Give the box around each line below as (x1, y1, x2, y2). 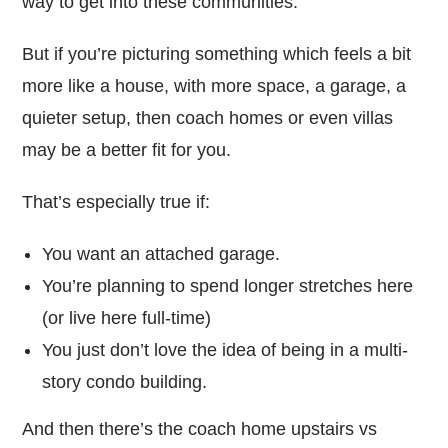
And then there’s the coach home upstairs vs (22, 418, 378, 439)
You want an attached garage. (42, 243, 281, 264)
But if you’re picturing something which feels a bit (22, 43, 412, 64)
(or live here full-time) (42, 307, 212, 328)
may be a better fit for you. (22, 139, 232, 160)
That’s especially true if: (22, 191, 211, 212)
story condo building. (42, 371, 208, 392)
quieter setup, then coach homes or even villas (22, 107, 394, 128)
